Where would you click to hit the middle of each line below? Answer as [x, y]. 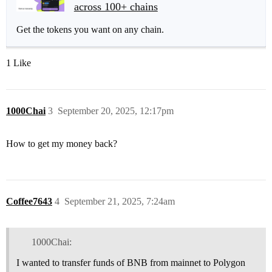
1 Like [19, 63]
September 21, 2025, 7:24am [120, 201]
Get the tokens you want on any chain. [90, 29]
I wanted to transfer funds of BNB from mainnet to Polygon [131, 262]
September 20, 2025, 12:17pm [116, 110]
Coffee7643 [29, 201]
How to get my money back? [62, 143]
